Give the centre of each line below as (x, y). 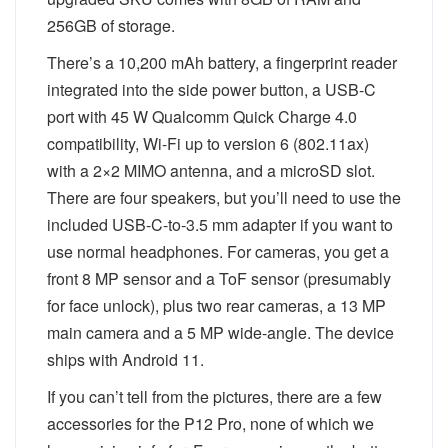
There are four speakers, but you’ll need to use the (224, 197)
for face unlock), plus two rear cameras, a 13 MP (216, 305)
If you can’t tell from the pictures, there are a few (214, 396)
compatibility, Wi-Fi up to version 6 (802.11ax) (208, 143)
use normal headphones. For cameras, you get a (218, 251)
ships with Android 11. (125, 359)
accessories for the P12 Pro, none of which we (210, 423)
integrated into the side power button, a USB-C (211, 89)
